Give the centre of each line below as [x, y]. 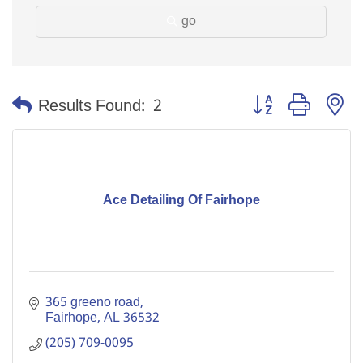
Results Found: [92, 107]
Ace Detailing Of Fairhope [181, 201]
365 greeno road [93, 303]
